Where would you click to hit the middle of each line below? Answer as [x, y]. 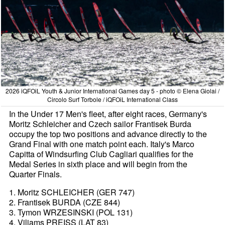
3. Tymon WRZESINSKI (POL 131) [71, 212]
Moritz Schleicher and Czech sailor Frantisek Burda [100, 124]
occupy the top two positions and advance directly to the [108, 134]
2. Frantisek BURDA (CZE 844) [65, 202]
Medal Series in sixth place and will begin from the [98, 164]
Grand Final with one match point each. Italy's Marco [102, 144]
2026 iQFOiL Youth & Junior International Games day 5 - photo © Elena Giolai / [112, 90]
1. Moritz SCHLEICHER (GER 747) [72, 192]
